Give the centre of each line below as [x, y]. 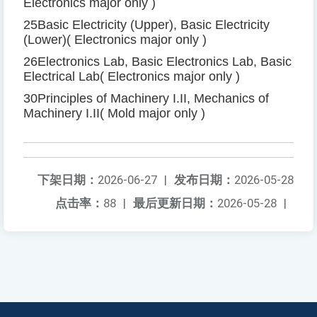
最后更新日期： [175, 203]
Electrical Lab [62, 77]
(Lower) [45, 40]
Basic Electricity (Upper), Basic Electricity [154, 25]
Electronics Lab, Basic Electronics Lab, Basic [165, 62]
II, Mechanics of [224, 99]
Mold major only [152, 114]
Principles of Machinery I [107, 99]
